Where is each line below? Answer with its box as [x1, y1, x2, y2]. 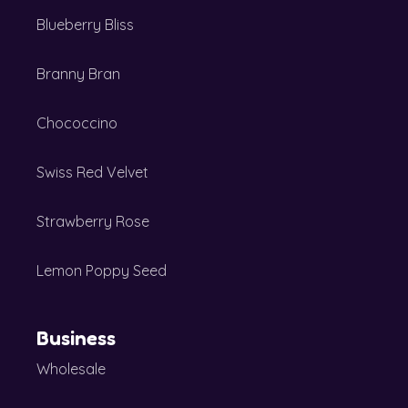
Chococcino [36, 114, 117, 133]
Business [36, 326, 116, 351]
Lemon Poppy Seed [36, 261, 167, 280]
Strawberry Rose [36, 212, 149, 231]
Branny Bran [36, 65, 120, 84]
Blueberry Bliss [36, 15, 134, 35]
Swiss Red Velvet [36, 163, 148, 182]
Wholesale [36, 360, 106, 379]
